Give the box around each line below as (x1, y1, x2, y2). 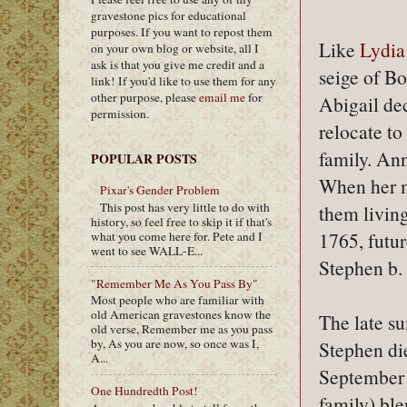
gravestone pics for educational (91, 6, 246, 24)
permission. (91, 104, 149, 122)
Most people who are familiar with (91, 292, 264, 309)
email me (199, 88, 245, 105)
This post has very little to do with (100, 198, 271, 215)
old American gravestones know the (91, 306, 271, 323)
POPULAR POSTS (91, 148, 197, 168)
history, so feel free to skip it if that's (91, 213, 272, 230)
